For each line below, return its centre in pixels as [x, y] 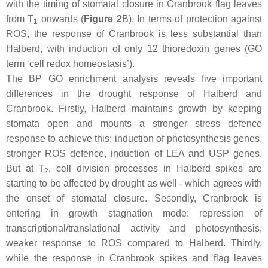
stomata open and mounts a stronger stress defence [134, 123]
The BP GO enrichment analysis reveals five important [134, 78]
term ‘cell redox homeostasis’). [70, 63]
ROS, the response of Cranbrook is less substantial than [134, 33]
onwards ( [61, 19]
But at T [25, 168]
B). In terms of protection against [192, 19]
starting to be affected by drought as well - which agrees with [134, 183]
